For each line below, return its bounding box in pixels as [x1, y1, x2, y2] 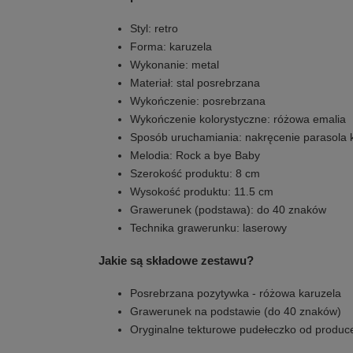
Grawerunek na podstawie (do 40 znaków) [130, 305, 341, 318]
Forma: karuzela [130, 40, 212, 53]
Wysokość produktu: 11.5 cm [130, 185, 273, 198]
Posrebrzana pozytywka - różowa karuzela [130, 287, 341, 299]
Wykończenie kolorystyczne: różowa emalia [130, 113, 346, 125]
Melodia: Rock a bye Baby [130, 149, 260, 162]
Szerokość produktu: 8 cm [130, 167, 260, 180]
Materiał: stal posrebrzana [130, 76, 260, 89]
